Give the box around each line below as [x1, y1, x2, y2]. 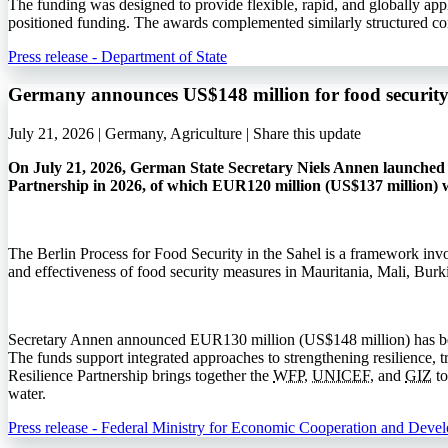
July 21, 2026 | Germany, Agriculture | [8, 125, 253, 143]
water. [8, 385, 46, 403]
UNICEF [312, 367, 370, 385]
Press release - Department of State [8, 47, 227, 65]
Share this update [253, 125, 361, 143]
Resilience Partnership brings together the [8, 367, 273, 385]
